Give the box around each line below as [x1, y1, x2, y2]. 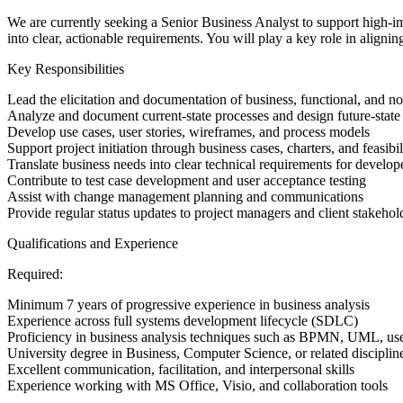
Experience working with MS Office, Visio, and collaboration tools [7, 378, 388, 394]
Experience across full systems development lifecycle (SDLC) [7, 313, 358, 329]
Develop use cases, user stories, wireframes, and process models [7, 124, 370, 140]
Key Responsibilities [7, 61, 124, 77]
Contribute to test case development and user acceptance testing [7, 173, 366, 189]
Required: [7, 266, 63, 282]
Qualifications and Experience [7, 236, 178, 252]
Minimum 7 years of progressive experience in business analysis [7, 297, 370, 313]
